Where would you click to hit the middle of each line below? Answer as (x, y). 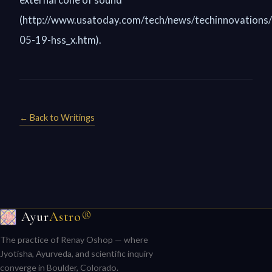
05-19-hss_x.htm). (60, 40)
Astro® (70, 217)
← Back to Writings (57, 117)
